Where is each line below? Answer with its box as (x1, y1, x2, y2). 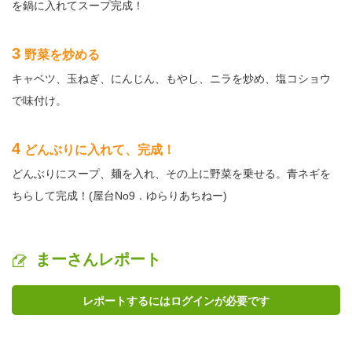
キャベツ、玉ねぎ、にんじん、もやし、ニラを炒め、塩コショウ (12, 72, 331, 86)
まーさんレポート (35, 251, 161, 269)
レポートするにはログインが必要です (82, 295, 269, 308)
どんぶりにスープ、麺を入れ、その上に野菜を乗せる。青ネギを (12, 167, 331, 181)
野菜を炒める (24, 48, 100, 62)
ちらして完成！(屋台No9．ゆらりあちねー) (12, 189, 227, 203)
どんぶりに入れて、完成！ (24, 143, 175, 157)
